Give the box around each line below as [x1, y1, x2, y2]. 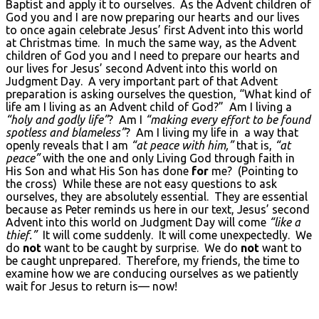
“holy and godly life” [6, 113, 108, 126]
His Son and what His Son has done [6, 164, 192, 177]
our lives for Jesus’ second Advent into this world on [6, 61, 278, 75]
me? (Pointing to [209, 164, 298, 177]
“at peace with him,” [131, 138, 234, 152]
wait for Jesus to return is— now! [6, 279, 177, 293]
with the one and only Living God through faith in [40, 151, 295, 164]
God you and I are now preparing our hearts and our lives [6, 10, 300, 23]
